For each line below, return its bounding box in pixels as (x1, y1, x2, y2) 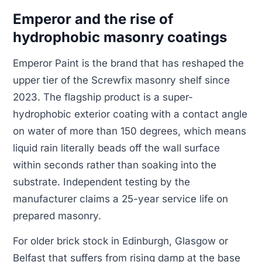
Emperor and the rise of (13, 11, 174, 28)
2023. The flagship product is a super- (13, 91, 193, 103)
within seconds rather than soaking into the (13, 158, 216, 171)
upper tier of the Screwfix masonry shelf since (13, 74, 230, 86)
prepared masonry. (13, 209, 101, 222)
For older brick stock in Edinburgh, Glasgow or (13, 235, 228, 247)
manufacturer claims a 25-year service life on (13, 192, 228, 205)
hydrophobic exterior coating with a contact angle (13, 108, 247, 120)
